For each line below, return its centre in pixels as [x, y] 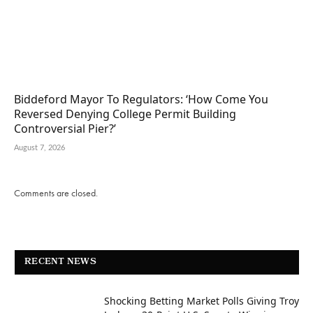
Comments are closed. [56, 192]
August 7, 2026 [39, 147]
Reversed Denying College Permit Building [125, 114]
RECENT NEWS [60, 262]
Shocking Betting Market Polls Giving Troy [202, 300]
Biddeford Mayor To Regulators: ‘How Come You [141, 99]
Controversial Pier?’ [66, 128]
